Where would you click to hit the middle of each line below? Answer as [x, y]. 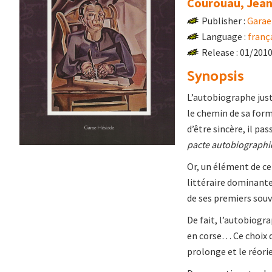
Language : [225, 36]
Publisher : [224, 21]
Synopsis [216, 75]
